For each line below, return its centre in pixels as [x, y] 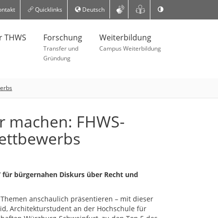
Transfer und [61, 48]
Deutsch [92, 9]
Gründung [57, 58]
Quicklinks [48, 9]
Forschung [63, 37]
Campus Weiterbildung [130, 48]
